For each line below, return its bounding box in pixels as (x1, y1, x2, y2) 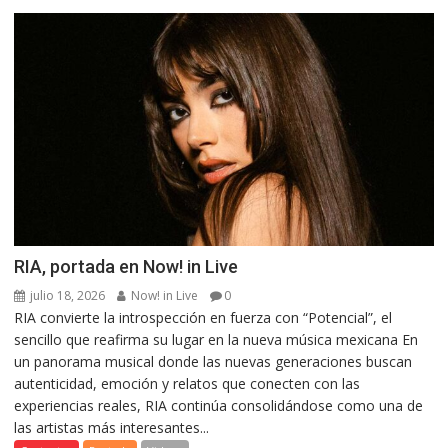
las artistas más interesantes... (14, 417, 210, 437)
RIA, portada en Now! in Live (14, 255, 239, 277)
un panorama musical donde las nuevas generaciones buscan (14, 351, 413, 371)
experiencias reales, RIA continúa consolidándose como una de (14, 395, 424, 415)
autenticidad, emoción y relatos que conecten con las (14, 373, 361, 393)
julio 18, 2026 (27, 286, 106, 304)
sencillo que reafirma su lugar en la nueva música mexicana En (14, 329, 419, 349)
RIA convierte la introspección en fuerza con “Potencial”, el (14, 307, 393, 327)
